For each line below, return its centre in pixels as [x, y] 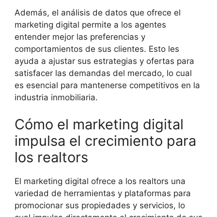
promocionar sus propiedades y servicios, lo [100, 205]
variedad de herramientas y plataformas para [103, 193]
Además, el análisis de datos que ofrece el [98, 13]
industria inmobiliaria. [56, 98]
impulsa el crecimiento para [105, 140]
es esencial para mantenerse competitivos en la [107, 85]
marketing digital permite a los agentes [90, 25]
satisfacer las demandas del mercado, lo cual [103, 73]
